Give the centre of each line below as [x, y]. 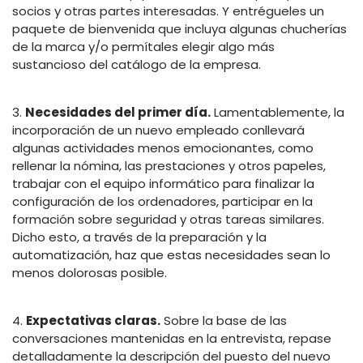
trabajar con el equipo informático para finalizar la [163, 183]
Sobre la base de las [224, 320]
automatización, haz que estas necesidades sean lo [171, 254]
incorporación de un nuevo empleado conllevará [158, 130]
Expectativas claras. [93, 320]
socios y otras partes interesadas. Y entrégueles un [168, 11]
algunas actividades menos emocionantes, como [163, 147]
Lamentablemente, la [278, 112]
